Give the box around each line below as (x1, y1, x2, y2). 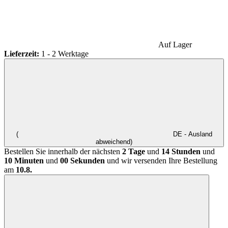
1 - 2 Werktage (41, 49, 89, 59)
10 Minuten (4, 156, 44, 165)
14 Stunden (161, 147, 203, 156)
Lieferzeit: (4, 49, 41, 59)
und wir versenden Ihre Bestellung (105, 156, 217, 165)
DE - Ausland (170, 130, 212, 138)
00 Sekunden (58, 156, 105, 165)
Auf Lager (158, 40, 192, 49)
